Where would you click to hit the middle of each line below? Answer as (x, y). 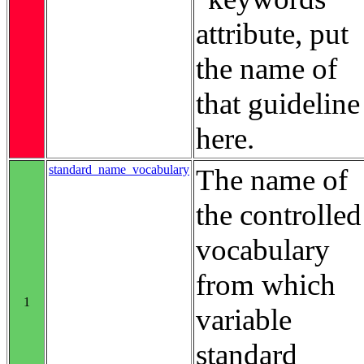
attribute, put (272, 33)
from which (266, 284)
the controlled (279, 214)
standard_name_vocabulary (119, 169)
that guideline (278, 103)
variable (244, 319)
